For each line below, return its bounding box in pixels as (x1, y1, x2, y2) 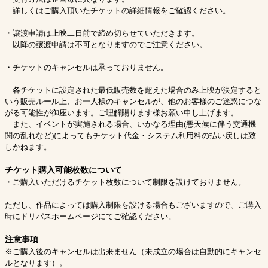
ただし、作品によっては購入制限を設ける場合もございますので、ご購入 (5, 200, 261, 209)
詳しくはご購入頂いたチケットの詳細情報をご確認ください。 (5, 5, 230, 15)
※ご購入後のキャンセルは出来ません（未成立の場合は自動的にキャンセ (5, 246, 261, 256)
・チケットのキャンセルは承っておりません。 (5, 62, 168, 72)
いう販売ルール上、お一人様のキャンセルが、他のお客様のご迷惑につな (5, 96, 261, 106)
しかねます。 (5, 142, 51, 151)
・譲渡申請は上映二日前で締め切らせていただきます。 (5, 28, 199, 38)
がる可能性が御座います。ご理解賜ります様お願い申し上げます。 (5, 108, 238, 117)
